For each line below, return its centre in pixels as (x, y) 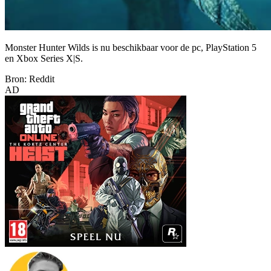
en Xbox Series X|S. (44, 58)
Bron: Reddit (30, 79)
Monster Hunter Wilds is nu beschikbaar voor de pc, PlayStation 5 (131, 47)
